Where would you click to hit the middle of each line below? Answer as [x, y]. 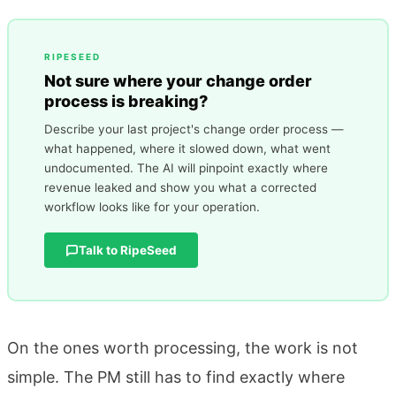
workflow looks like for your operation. [152, 207]
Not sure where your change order [178, 81]
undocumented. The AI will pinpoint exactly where [186, 168]
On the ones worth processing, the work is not [183, 347]
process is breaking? [126, 102]
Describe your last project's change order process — [194, 129]
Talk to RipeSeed [127, 251]
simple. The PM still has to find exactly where [176, 377]
